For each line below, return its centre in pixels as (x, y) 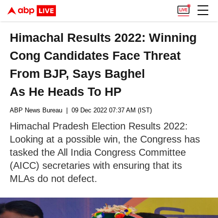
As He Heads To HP (66, 91)
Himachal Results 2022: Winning (103, 37)
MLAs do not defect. (54, 179)
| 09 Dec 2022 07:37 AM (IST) (107, 110)
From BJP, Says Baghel (78, 73)
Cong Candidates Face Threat (95, 55)
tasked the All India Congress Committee (98, 152)
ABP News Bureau (36, 110)
